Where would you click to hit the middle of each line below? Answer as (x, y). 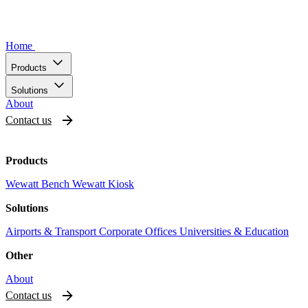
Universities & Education (234, 231)
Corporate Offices (139, 231)
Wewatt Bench (39, 184)
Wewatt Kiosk (103, 184)
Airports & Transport (52, 231)
